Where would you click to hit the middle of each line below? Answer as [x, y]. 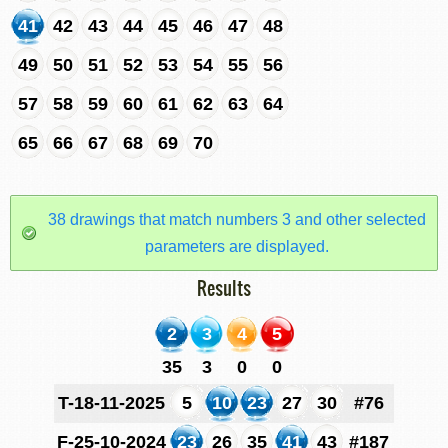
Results [224, 288]
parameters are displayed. [237, 246]
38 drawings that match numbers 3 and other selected [237, 219]
